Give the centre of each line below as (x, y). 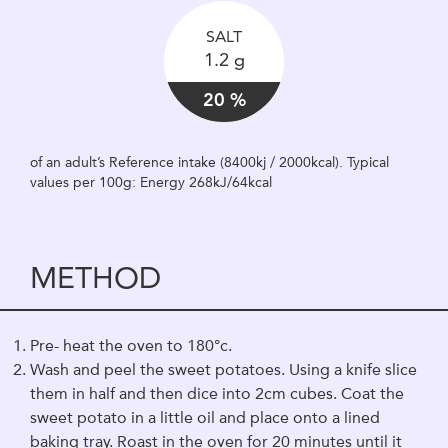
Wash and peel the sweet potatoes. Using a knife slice (223, 369)
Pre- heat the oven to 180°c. (131, 345)
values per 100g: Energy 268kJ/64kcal (151, 182)
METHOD (95, 277)
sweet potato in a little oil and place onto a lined (205, 417)
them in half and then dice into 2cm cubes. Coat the (217, 393)
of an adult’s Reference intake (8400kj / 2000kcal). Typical (209, 162)
